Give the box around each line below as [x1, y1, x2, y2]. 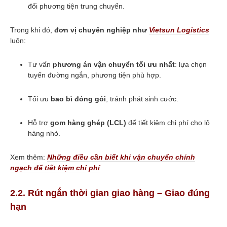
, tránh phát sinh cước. [106, 95, 178, 103]
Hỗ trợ [28, 119, 50, 127]
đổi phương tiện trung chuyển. [28, 2, 125, 11]
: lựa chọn [175, 60, 207, 69]
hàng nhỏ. [28, 129, 60, 138]
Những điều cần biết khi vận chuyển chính [47, 153, 195, 162]
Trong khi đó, [10, 26, 54, 34]
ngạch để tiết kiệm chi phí [10, 164, 100, 172]
